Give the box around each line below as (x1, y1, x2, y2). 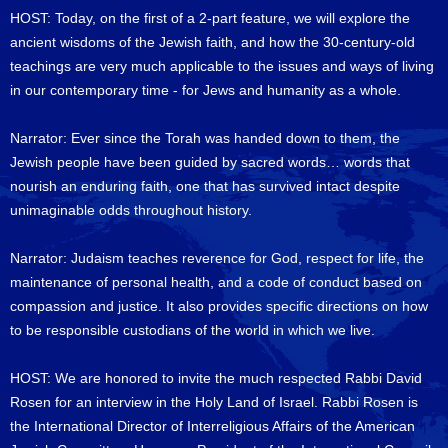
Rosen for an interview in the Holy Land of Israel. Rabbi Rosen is (10, 394, 418, 410)
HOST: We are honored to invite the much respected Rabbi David (10, 370, 422, 386)
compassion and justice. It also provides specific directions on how (10, 298, 428, 314)
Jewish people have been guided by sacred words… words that (10, 154, 410, 170)
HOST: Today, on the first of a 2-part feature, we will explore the (10, 10, 410, 26)
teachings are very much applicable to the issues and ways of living (10, 58, 434, 74)
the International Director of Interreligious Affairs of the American (10, 418, 415, 434)
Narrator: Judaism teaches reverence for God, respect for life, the (10, 250, 424, 266)
